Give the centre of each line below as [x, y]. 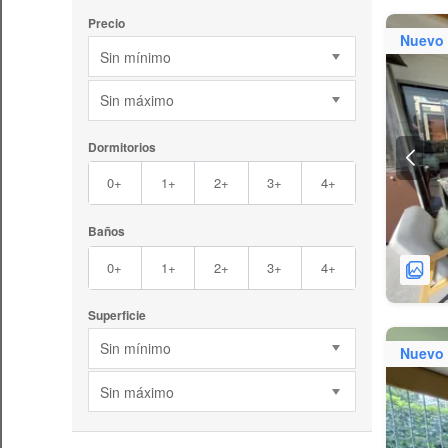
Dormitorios [121, 146]
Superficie [116, 314]
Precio [106, 23]
